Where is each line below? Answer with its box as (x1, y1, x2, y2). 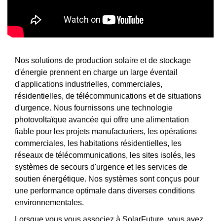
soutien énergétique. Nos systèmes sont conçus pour (15, 174, 199, 183)
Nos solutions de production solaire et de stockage (15, 56, 191, 65)
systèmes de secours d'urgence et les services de (15, 162, 187, 171)
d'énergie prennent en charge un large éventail (15, 68, 178, 76)
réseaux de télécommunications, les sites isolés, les (15, 150, 195, 159)
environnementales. (15, 198, 84, 207)
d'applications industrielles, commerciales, (15, 79, 162, 88)
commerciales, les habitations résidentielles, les (15, 139, 182, 147)
